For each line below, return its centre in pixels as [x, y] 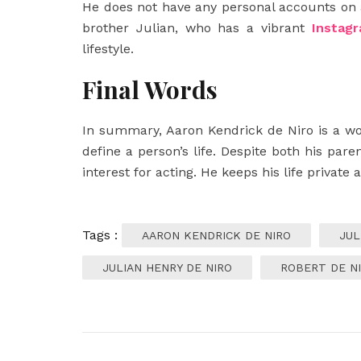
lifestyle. [108, 49]
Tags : [102, 235]
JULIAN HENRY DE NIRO [167, 268]
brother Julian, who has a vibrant [197, 28]
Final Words [150, 89]
